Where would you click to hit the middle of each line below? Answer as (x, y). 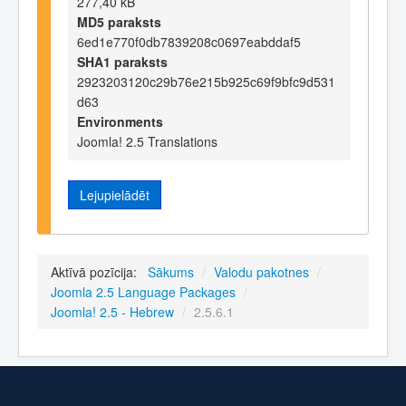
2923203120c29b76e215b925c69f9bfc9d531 (206, 81)
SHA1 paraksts (122, 61)
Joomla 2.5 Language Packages (143, 292)
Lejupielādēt (115, 194)
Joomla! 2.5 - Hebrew (112, 312)
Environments (120, 121)
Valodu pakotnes (261, 272)
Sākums (171, 272)
